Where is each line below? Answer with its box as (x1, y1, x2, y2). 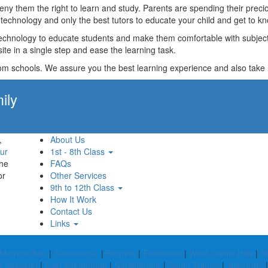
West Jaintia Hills (189, 247, 253, 259)
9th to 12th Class (50, 181, 117, 193)
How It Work (50, 193, 96, 205)
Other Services (50, 169, 106, 181)
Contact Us (50, 205, 92, 217)
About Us (50, 133, 85, 145)
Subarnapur (54, 247, 99, 259)
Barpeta (106, 247, 136, 259)
